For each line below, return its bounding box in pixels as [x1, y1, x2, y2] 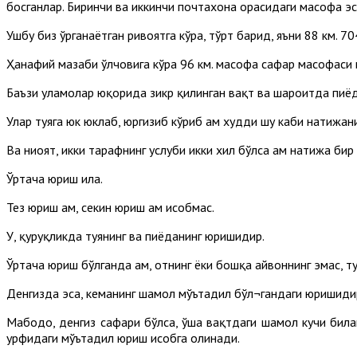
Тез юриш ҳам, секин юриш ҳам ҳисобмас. [6, 198, 214, 215]
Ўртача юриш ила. [6, 170, 103, 186]
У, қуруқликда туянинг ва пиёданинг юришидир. [6, 227, 265, 244]
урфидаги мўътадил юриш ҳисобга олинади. [6, 329, 240, 346]
